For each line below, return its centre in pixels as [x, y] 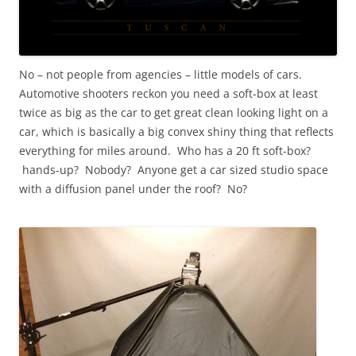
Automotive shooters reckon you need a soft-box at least [168, 93]
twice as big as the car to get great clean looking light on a [174, 112]
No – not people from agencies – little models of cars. [164, 74]
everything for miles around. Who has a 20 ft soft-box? [165, 150]
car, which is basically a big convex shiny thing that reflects [176, 131]
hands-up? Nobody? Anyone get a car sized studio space [174, 169]
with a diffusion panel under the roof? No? [133, 188]
